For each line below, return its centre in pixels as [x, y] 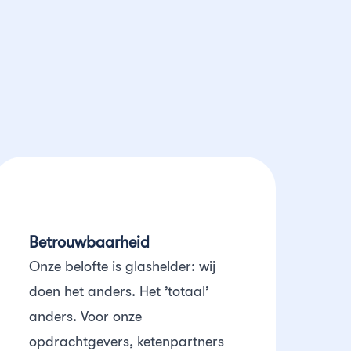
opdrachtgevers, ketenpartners [127, 342]
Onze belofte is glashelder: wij [123, 266]
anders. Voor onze [86, 317]
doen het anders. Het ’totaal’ [119, 291]
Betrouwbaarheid [90, 242]
